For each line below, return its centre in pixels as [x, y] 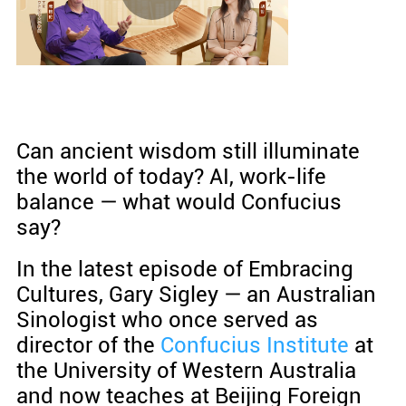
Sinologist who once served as [167, 320]
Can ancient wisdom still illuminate [188, 152]
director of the [88, 346]
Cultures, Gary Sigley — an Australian [196, 295]
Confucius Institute [254, 346]
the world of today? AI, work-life [171, 177]
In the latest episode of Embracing [184, 270]
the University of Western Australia [186, 371]
